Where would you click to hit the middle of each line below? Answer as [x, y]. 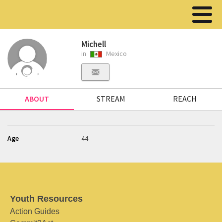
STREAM [111, 99]
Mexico [116, 54]
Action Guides [35, 211]
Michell [94, 44]
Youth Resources [46, 199]
